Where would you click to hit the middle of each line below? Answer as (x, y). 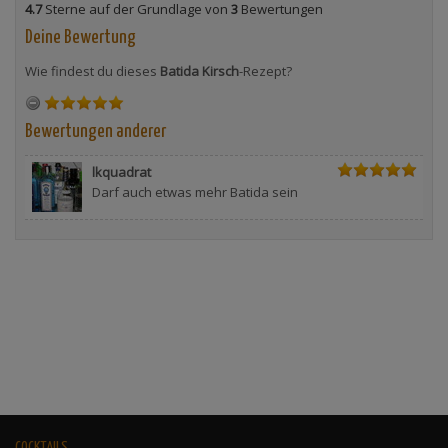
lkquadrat (121, 172)
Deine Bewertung (80, 38)
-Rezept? (265, 71)
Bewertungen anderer (95, 131)
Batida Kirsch (199, 71)
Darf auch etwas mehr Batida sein (194, 192)
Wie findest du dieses (92, 71)
